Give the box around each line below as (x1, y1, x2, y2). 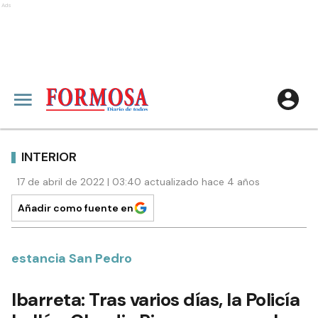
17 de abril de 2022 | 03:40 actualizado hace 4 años (17, 175, 260, 188)
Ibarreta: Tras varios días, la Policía (11, 287, 300, 312)
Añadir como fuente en (18, 202, 133, 214)
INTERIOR (21, 148, 77, 165)
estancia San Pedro (11, 250, 132, 267)
